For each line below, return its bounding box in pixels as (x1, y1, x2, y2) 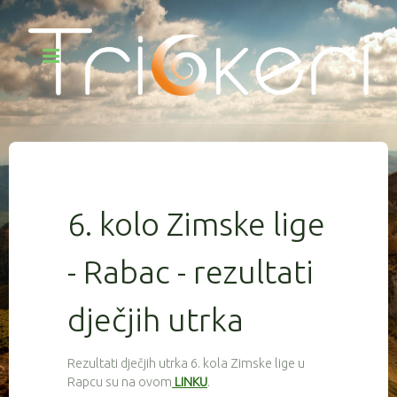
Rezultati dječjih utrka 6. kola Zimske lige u (67, 355, 305, 370)
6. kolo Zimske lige (67, 205, 325, 242)
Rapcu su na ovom (67, 374, 172, 389)
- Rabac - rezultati (67, 253, 314, 290)
